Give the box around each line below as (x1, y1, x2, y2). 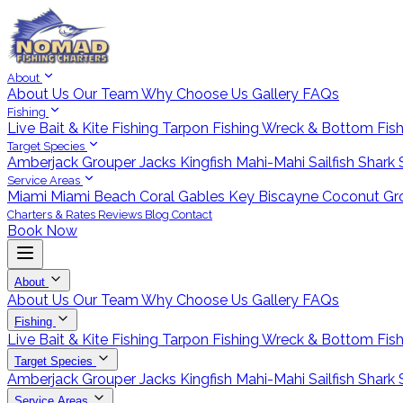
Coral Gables (139, 188, 228, 205)
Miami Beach (50, 188, 139, 205)
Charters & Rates (7, 208, 98, 221)
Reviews (98, 208, 145, 221)
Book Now (7, 222, 77, 239)
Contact (172, 208, 212, 221)
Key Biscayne (228, 188, 322, 205)
